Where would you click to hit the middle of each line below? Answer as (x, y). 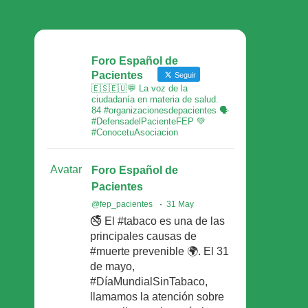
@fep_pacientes (122, 204)
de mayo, (112, 266)
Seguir (184, 75)
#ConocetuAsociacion (134, 132)
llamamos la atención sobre (157, 296)
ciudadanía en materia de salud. (155, 99)
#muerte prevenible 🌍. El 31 (159, 251)
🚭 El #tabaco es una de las (157, 221)
